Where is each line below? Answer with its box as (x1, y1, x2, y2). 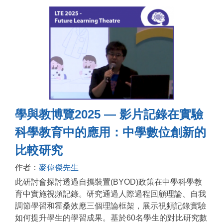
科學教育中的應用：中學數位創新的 (15, 125, 206, 139)
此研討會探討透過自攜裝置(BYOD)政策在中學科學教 (15, 178, 202, 187)
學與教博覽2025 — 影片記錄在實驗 (15, 108, 203, 121)
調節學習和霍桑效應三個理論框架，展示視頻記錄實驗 (15, 202, 206, 211)
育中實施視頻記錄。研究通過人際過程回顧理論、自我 (15, 190, 206, 199)
